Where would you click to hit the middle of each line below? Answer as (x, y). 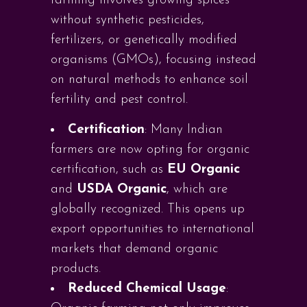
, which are (197, 189)
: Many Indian (184, 130)
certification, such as (109, 170)
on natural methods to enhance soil (149, 80)
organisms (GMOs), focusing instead (153, 60)
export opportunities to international (152, 229)
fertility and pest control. (119, 100)
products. (76, 269)
